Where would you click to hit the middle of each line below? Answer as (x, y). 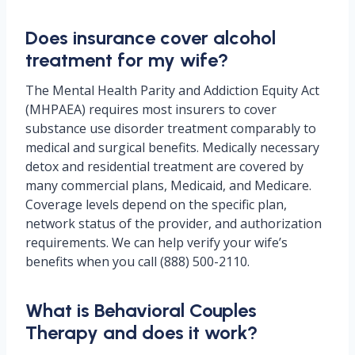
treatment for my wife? (127, 60)
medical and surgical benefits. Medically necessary (172, 147)
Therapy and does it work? (141, 332)
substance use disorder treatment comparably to (171, 128)
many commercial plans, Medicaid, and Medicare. (168, 185)
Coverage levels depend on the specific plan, (156, 204)
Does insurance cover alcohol (151, 38)
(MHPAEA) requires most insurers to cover (151, 109)
